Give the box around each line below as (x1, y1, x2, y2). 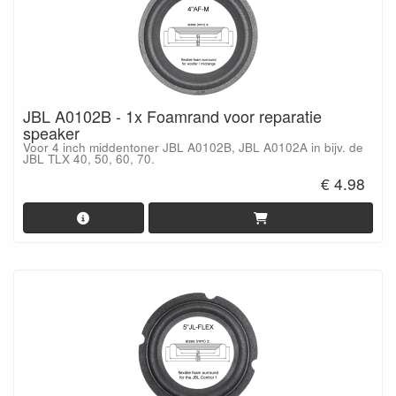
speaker (23, 121, 80, 144)
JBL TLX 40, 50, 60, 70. (23, 150, 155, 167)
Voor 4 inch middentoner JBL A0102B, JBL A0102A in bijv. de (23, 139, 363, 156)
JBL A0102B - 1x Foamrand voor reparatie (23, 104, 322, 127)
